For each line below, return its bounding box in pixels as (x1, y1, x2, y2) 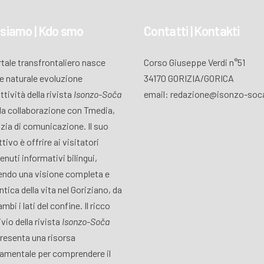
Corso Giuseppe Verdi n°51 (144, 57, 245, 68)
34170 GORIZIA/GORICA (144, 72, 234, 84)
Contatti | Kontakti (144, 23, 240, 39)
